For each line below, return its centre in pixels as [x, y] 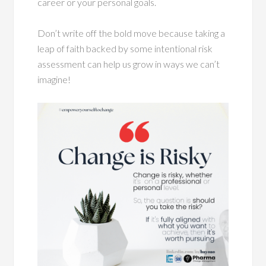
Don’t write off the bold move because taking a [132, 33]
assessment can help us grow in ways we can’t [129, 64]
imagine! [54, 80]
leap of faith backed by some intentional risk [125, 49]
